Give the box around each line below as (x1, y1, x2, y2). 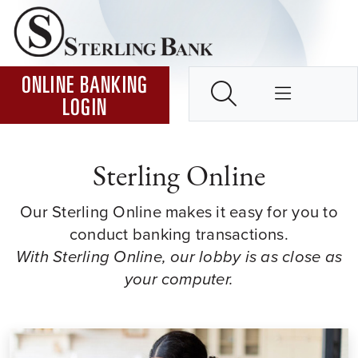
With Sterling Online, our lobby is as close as (15, 244, 343, 268)
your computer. (124, 266, 234, 291)
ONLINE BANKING (21, 75, 149, 99)
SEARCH (210, 73, 308, 112)
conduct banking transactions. (70, 221, 288, 246)
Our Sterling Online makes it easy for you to (20, 199, 338, 224)
